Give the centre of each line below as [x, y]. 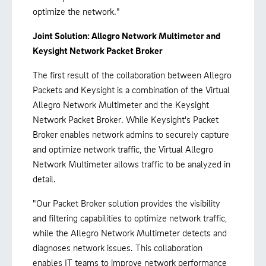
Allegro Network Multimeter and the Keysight [121, 104]
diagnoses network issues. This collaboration [118, 247]
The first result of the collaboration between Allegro [132, 75]
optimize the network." [76, 11]
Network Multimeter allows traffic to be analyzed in [132, 164]
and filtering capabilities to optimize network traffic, [130, 218]
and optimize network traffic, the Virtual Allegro [123, 149]
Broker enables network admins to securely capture [131, 134]
